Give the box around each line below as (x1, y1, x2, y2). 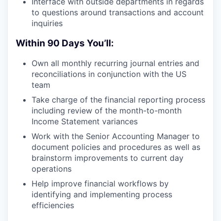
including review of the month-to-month (32, 106, 182, 116)
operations (32, 164, 72, 174)
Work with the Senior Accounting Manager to (32, 131, 200, 142)
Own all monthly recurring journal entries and (32, 58, 199, 69)
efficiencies (32, 200, 74, 211)
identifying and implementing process (32, 189, 172, 200)
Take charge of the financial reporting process (32, 95, 205, 105)
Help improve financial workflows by (32, 179, 169, 189)
